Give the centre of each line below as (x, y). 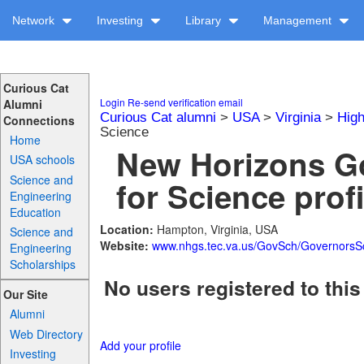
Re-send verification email (185, 102)
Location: (128, 229)
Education (36, 212)
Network (35, 20)
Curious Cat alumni (158, 117)
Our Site (25, 295)
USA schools (43, 160)
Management (299, 20)
